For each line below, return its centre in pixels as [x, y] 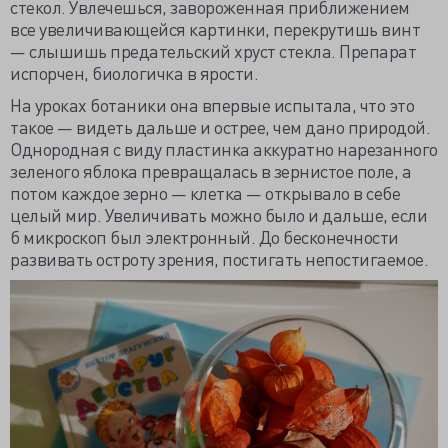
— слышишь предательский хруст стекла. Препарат [213, 50]
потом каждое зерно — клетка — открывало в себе [205, 192]
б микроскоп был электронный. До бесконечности [204, 236]
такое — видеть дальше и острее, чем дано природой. [220, 126]
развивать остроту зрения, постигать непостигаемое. [221, 258]
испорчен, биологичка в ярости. [136, 72]
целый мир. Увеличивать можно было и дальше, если [218, 214]
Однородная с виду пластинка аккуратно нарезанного [224, 148]
